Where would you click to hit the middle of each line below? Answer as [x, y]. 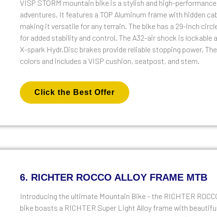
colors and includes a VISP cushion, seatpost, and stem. [110, 61]
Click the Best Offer [75, 92]
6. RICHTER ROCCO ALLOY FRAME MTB [114, 177]
